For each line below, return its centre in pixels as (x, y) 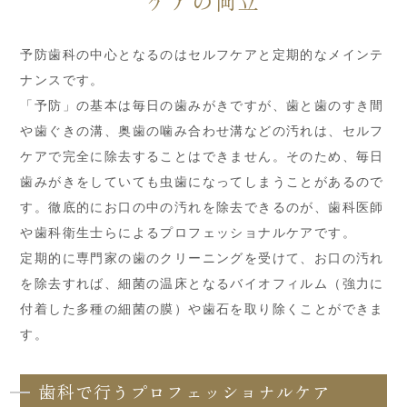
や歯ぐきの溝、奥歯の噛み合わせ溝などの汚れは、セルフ (202, 130)
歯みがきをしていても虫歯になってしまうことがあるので (202, 181)
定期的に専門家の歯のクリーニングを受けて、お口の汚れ (202, 258)
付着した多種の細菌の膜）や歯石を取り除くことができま (202, 308)
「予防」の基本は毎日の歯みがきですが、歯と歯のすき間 (202, 105)
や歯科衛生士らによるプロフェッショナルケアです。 (188, 232)
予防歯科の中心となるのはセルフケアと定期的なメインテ (202, 54)
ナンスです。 (62, 79)
